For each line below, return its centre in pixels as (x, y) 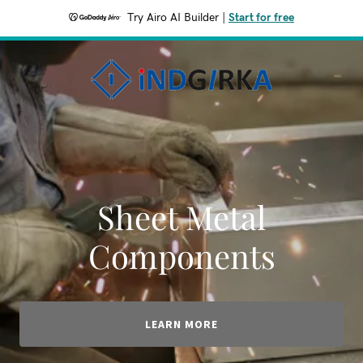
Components (181, 256)
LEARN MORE (181, 324)
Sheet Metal (181, 217)
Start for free (261, 18)
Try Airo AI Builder (173, 18)
